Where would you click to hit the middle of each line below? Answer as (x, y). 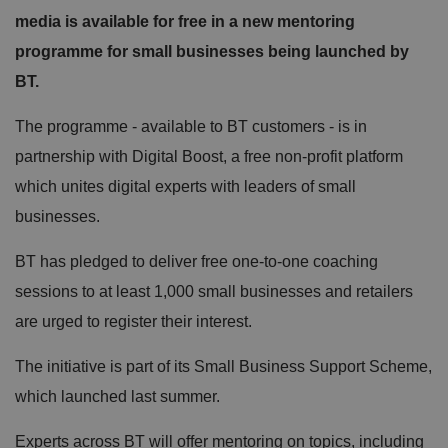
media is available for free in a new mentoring (185, 21)
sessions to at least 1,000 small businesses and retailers (214, 291)
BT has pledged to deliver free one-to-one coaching (196, 261)
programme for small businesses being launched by (212, 51)
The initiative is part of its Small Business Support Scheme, (223, 366)
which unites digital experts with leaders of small (185, 186)
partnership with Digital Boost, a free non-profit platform (209, 156)
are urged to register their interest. (133, 321)
